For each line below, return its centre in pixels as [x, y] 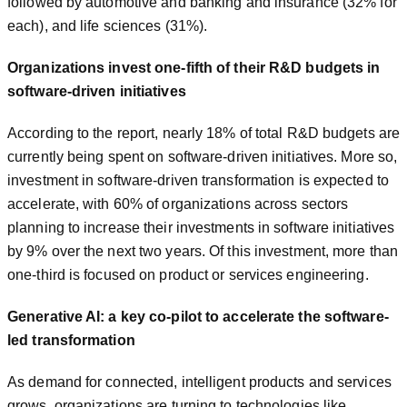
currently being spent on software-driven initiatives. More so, [203, 156]
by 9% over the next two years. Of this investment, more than [203, 251]
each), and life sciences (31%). [108, 25]
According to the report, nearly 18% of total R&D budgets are [204, 133]
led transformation [71, 340]
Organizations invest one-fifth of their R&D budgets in [194, 67]
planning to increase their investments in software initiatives [201, 227]
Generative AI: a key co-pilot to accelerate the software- [198, 316]
